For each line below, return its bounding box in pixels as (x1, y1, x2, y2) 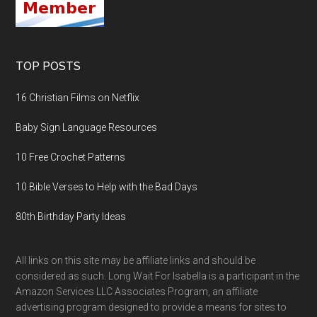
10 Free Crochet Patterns (16, 151, 126, 163)
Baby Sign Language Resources (16, 121, 158, 133)
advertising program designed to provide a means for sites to (16, 301, 287, 313)
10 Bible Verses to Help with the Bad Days (16, 180, 198, 192)
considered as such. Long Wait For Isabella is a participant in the (16, 270, 300, 282)
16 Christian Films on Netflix (16, 91, 140, 103)
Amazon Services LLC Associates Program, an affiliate (16, 285, 258, 297)
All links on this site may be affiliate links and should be (16, 254, 256, 266)
